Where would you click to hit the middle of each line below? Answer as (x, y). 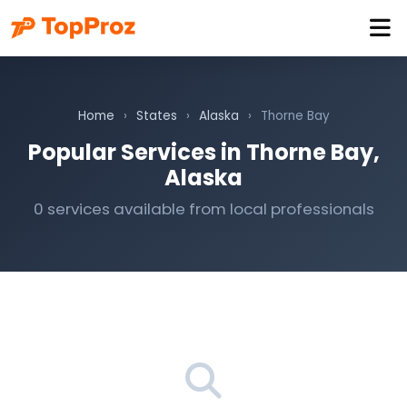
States (156, 116)
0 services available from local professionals (203, 209)
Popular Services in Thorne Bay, (203, 152)
